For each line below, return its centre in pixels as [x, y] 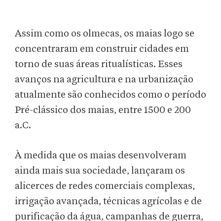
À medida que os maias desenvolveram [101, 156]
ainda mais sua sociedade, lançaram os [100, 171]
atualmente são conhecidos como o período [110, 95]
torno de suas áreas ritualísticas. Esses [99, 64]
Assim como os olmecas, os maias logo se [105, 34]
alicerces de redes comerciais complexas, [105, 186]
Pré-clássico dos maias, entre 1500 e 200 [103, 110]
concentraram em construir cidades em [102, 49]
